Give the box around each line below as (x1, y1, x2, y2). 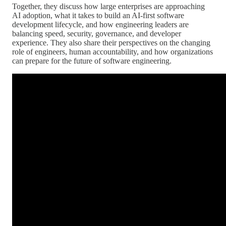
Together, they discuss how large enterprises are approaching (12, 2, 205, 11)
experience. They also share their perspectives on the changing (12, 38, 210, 47)
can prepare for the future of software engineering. (12, 56, 172, 65)
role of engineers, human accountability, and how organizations (12, 47, 213, 56)
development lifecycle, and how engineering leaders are (12, 20, 189, 29)
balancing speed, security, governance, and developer (12, 29, 181, 38)
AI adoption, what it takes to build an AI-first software (12, 11, 184, 20)
